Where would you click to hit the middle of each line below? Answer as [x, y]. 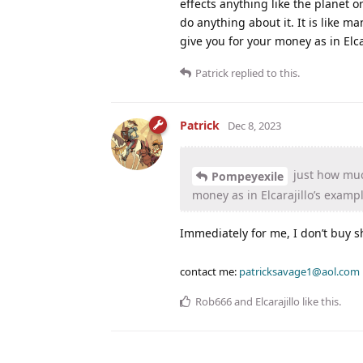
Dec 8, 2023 [254, 126]
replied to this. [264, 73]
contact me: [209, 271]
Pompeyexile [248, 176]
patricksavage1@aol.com [299, 271]
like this [319, 301]
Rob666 [214, 301]
